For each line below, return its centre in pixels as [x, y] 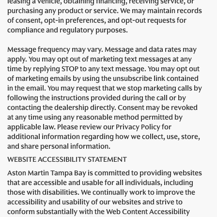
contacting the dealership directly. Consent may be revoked [102, 108]
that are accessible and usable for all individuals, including [100, 183]
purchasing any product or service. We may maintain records [105, 11]
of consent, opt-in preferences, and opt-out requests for [97, 21]
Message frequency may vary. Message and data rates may [102, 50]
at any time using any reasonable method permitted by [95, 117]
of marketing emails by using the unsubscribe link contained [103, 79]
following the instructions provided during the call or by [97, 98]
